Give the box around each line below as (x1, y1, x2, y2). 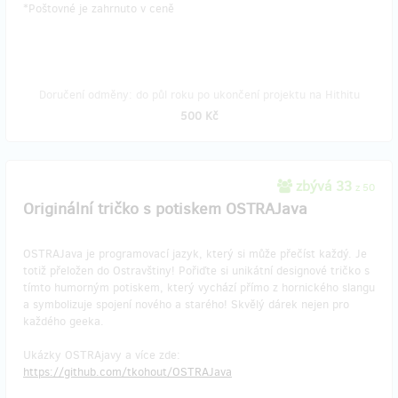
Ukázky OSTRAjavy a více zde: (23, 347, 180, 362)
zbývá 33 (292, 177, 355, 195)
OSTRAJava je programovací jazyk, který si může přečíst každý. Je (23, 246, 367, 261)
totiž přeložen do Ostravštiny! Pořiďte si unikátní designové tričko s (23, 263, 370, 278)
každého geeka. (23, 314, 104, 329)
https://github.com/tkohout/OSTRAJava (23, 364, 232, 379)
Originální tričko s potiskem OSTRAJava (23, 198, 307, 219)
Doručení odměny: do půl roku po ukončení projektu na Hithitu (38, 87, 360, 102)
